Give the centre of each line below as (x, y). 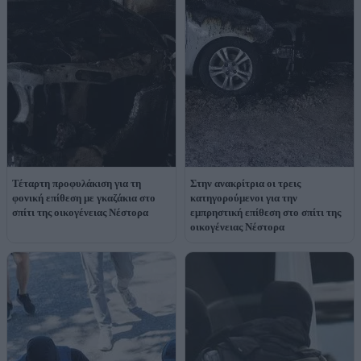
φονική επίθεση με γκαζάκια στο (84, 198)
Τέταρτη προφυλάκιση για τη (77, 184)
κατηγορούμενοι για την (244, 198)
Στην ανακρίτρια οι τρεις (245, 184)
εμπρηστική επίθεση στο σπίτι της (266, 213)
